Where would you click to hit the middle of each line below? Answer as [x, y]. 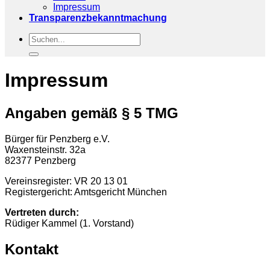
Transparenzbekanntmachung [98, 18]
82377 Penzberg [40, 160]
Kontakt [32, 249]
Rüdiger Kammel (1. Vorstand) [69, 223]
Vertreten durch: [42, 212]
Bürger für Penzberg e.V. [57, 139]
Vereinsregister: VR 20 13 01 [66, 181]
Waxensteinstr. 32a [45, 149]
